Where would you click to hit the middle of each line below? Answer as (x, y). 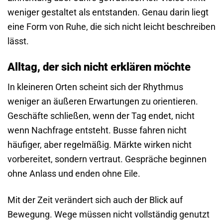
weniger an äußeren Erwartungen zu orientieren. (103, 102)
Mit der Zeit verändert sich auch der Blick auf (95, 200)
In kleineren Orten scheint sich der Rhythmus (95, 87)
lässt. (18, 41)
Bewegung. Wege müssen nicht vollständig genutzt (109, 215)
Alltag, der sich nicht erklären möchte (99, 67)
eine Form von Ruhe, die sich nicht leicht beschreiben (111, 27)
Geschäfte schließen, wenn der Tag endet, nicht (101, 116)
